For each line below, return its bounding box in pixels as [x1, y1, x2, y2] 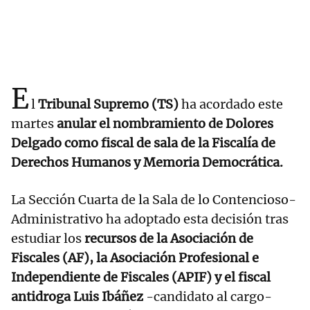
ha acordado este [179, 96, 283, 113]
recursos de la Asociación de [82, 230, 253, 247]
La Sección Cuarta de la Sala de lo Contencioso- [11, 192, 296, 208]
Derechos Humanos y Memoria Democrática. [11, 154, 283, 171]
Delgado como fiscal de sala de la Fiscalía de [11, 135, 275, 152]
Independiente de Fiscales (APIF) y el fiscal [11, 269, 271, 286]
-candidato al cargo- [146, 289, 272, 305]
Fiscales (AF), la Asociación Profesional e [11, 250, 259, 266]
